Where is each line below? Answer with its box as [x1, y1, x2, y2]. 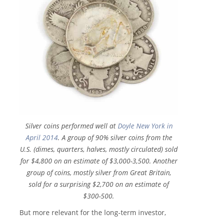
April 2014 [25, 133, 58, 143]
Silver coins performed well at [25, 121, 118, 131]
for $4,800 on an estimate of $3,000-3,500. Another [20, 156, 178, 166]
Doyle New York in [117, 121, 173, 131]
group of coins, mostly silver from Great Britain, [26, 168, 171, 178]
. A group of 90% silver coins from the [57, 133, 172, 143]
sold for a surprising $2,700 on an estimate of [29, 180, 169, 189]
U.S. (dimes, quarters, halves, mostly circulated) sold [20, 145, 178, 154]
